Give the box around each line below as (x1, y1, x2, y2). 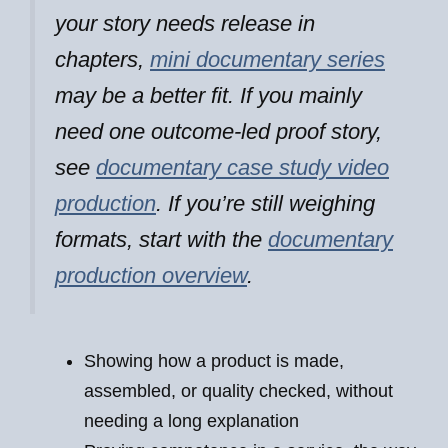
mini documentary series (150, 46, 385, 72)
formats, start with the (55, 226, 268, 252)
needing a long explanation (84, 411, 299, 432)
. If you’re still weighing (156, 190, 375, 216)
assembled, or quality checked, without (84, 381, 393, 402)
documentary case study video (96, 154, 389, 180)
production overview (55, 262, 247, 288)
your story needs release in (55, 10, 315, 36)
